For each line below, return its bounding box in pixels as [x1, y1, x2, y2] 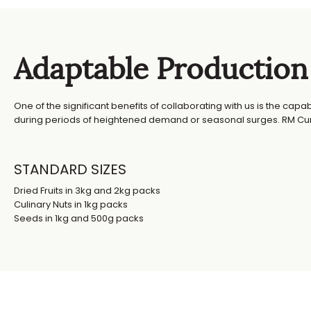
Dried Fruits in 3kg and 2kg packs [14, 184, 160, 197]
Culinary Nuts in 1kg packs [14, 198, 128, 211]
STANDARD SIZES [14, 160, 126, 179]
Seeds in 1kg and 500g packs [14, 212, 144, 225]
